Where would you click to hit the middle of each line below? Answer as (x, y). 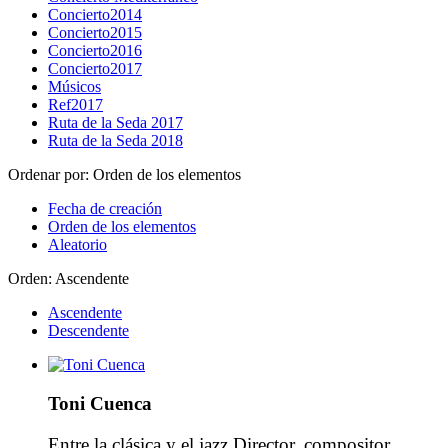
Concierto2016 (95, 50)
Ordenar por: (50, 174)
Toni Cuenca (100, 403)
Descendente (88, 330)
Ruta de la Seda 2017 (115, 122)
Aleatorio (77, 244)
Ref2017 (75, 104)
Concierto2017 (95, 68)
